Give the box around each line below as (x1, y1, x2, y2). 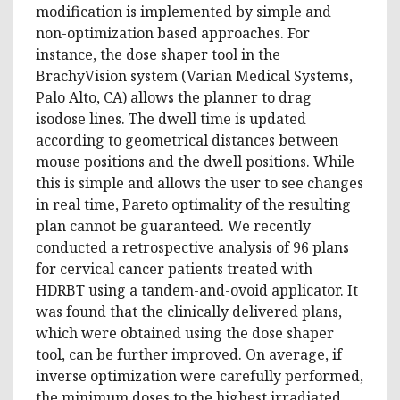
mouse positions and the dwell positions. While (36, 151, 354, 171)
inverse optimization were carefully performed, (36, 365, 363, 386)
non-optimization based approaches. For (36, 22, 310, 43)
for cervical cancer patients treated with (36, 258, 312, 279)
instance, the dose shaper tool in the (36, 44, 280, 64)
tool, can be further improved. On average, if (36, 344, 342, 364)
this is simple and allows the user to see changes (36, 172, 363, 193)
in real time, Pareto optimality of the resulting (36, 194, 351, 214)
